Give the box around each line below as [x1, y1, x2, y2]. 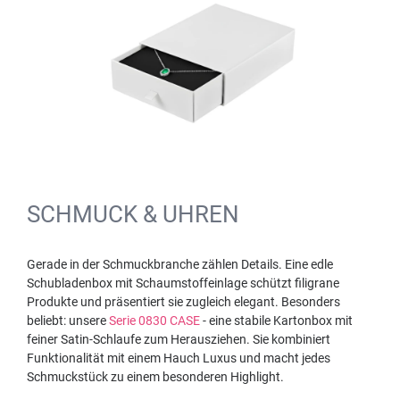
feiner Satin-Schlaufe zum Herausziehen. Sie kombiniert [27, 331, 330, 346]
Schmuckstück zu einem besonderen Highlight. [27, 369, 284, 384]
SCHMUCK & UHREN [27, 200, 239, 228]
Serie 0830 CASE [109, 312, 200, 328]
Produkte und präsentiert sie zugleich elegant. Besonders [27, 294, 340, 309]
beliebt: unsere [27, 312, 109, 328]
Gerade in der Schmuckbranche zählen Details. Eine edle [27, 256, 333, 271]
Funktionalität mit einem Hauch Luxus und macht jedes [27, 350, 330, 365]
